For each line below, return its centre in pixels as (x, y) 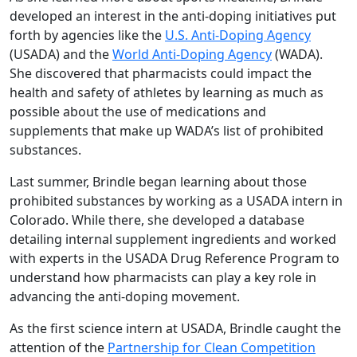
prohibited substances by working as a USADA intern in (176, 200)
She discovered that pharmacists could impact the (161, 73)
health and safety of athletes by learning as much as (167, 92)
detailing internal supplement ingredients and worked (173, 239)
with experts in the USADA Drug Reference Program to (175, 258)
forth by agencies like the (87, 35)
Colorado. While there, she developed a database (157, 220)
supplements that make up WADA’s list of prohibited (167, 130)
